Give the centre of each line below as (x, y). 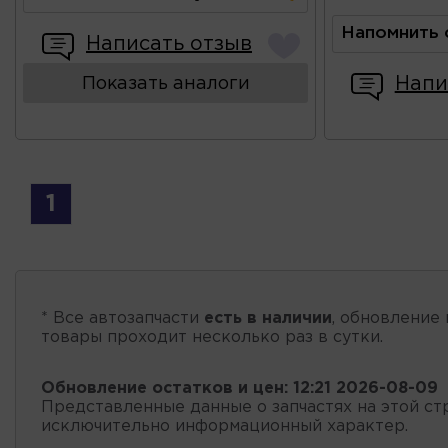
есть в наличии (268, 318)
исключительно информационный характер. (224, 426)
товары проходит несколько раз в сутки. (212, 337)
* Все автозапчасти (122, 318)
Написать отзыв (169, 43)
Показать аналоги (165, 83)
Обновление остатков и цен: (164, 388)
